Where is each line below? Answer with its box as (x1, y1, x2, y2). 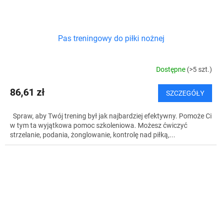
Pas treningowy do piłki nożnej (57, 33, 165, 43)
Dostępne (156, 65, 187, 74)
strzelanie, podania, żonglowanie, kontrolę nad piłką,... (10, 130, 175, 139)
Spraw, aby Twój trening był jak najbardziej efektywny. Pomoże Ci (10, 111, 212, 120)
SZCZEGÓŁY (166, 89, 204, 97)
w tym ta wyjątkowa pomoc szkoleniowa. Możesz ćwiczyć (10, 121, 187, 129)
